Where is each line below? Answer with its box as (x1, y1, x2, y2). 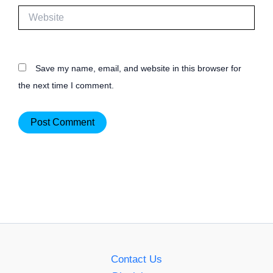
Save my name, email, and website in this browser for (35, 63, 241, 73)
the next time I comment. (18, 80, 114, 90)
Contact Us (111, 253, 162, 265)
